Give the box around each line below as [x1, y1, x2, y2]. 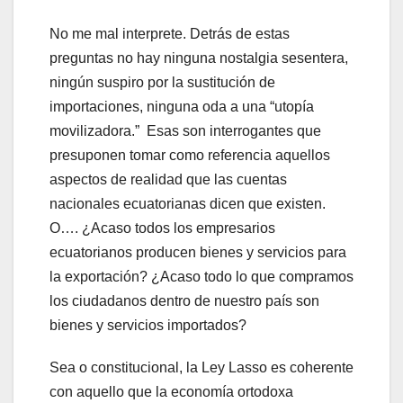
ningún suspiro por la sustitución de [49, 74, 275, 90]
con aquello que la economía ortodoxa [49, 383, 293, 399]
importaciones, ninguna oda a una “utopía [49, 98, 314, 114]
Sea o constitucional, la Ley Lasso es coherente [49, 359, 354, 375]
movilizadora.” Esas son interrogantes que [49, 122, 321, 139]
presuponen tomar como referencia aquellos [49, 147, 330, 163]
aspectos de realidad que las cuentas [49, 171, 287, 187]
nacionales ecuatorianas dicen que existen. [49, 195, 326, 211]
